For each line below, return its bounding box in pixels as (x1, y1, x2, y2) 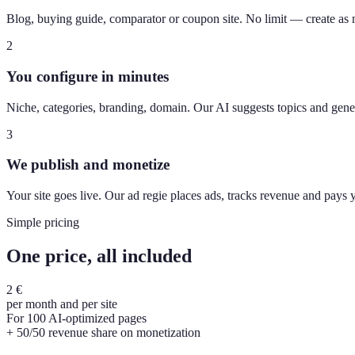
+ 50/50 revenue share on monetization (6, 326, 200, 339)
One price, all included (6, 246, 192, 267)
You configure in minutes (6, 68, 169, 86)
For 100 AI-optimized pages (6, 311, 147, 325)
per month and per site (6, 297, 117, 311)
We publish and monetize (6, 156, 170, 174)
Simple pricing (6, 216, 79, 230)
